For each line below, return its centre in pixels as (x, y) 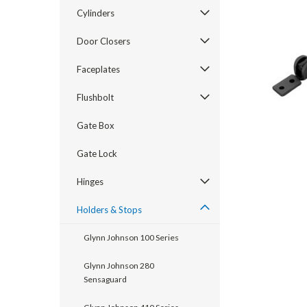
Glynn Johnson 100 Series (131, 237)
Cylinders (96, 13)
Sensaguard (105, 279)
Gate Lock (97, 153)
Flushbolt (95, 97)
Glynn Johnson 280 (119, 266)
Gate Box (96, 125)
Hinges (90, 182)
